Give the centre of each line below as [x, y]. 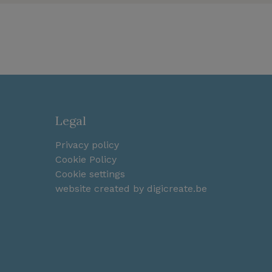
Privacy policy [87, 145]
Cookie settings [90, 174]
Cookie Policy [86, 160]
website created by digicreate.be [131, 189]
